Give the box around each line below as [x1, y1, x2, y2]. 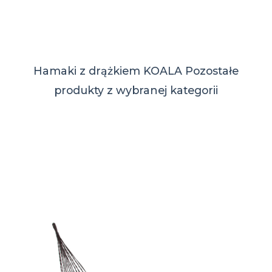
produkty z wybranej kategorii [54, 83, 218, 97]
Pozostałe [185, 64, 239, 77]
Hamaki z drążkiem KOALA [33, 64, 185, 77]
